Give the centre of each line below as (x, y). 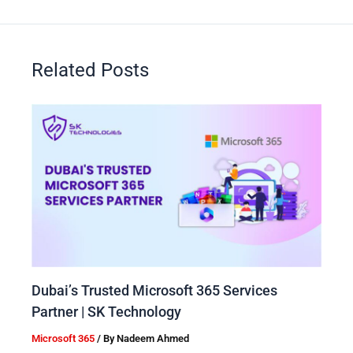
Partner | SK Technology (106, 311)
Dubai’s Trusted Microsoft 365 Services (154, 290)
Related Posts (90, 70)
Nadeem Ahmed (153, 338)
